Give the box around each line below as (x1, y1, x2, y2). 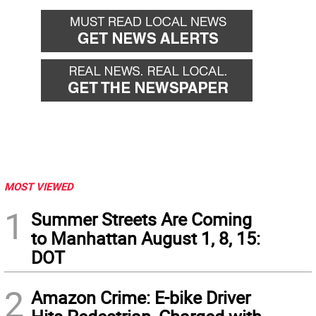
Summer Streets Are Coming (31, 207, 252, 231)
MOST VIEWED (4, 179, 73, 194)
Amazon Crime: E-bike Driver (31, 286, 250, 310)
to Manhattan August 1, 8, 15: (31, 226, 260, 250)
